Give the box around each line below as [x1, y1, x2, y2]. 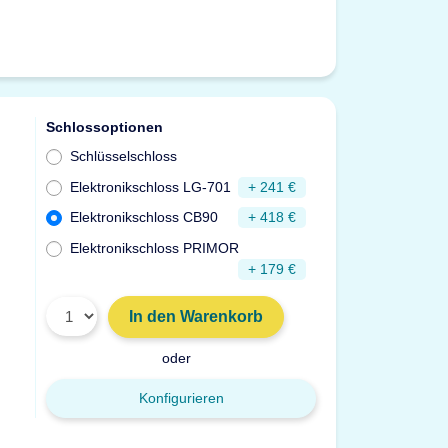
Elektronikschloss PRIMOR [70, 239, 240, 256]
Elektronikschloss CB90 [70, 209, 219, 225]
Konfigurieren [138, 389, 224, 406]
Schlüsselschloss [70, 148, 178, 164]
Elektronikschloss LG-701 [70, 178, 232, 195]
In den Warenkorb [129, 307, 264, 325]
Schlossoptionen [46, 119, 168, 135]
